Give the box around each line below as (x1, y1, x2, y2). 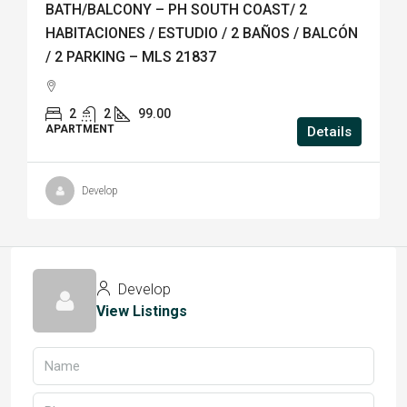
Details (307, 124, 352, 140)
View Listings (96, 303, 187, 320)
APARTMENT (45, 123, 114, 135)
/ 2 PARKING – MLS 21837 (45, 48, 216, 65)
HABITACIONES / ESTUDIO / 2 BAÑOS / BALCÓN (45, 25, 358, 42)
